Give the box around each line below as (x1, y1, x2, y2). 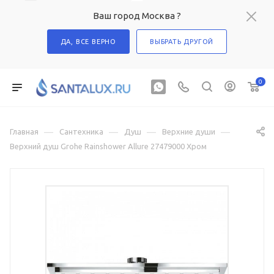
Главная (10, 127, 39, 136)
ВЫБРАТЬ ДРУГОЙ (150, 38, 214, 45)
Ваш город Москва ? (93, 10, 181, 21)
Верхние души (162, 127, 215, 136)
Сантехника (59, 127, 103, 136)
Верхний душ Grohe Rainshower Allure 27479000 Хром (10, 142, 207, 150)
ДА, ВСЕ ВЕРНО (60, 38, 117, 45)
